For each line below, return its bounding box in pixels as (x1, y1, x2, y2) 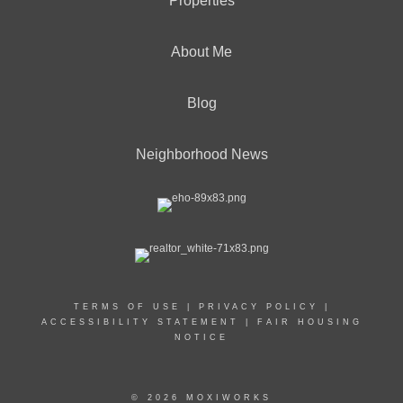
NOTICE (175, 333, 228, 342)
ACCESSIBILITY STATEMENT (40, 318, 239, 327)
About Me (171, 44, 232, 59)
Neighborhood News (135, 147, 268, 162)
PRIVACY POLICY (198, 302, 318, 311)
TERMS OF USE (73, 302, 181, 311)
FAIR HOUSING (256, 318, 363, 327)
